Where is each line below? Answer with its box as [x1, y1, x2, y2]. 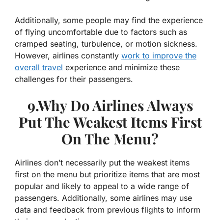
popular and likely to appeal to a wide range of [15, 181, 189, 192]
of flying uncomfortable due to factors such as [15, 27, 187, 37]
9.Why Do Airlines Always [27, 96, 193, 115]
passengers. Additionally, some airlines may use [15, 193, 192, 203]
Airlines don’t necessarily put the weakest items [15, 158, 190, 168]
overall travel [15, 62, 63, 73]
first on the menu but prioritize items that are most [15, 169, 200, 180]
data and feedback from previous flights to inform [15, 205, 200, 215]
